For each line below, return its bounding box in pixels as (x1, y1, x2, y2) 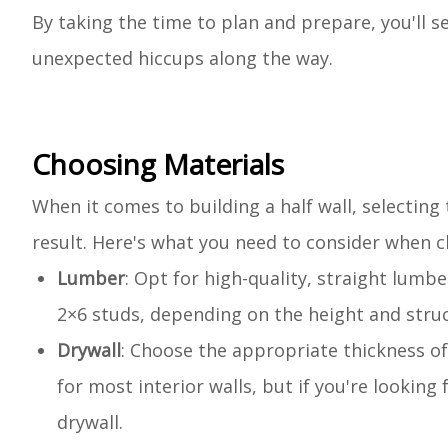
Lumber (57, 266, 125, 290)
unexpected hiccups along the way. (32, 46, 333, 70)
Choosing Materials (32, 145, 284, 183)
